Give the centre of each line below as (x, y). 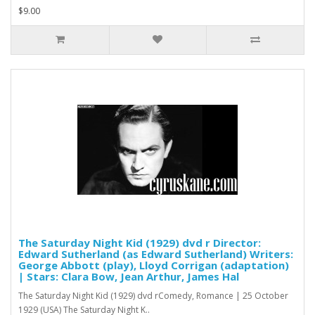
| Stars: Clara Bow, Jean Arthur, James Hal (129, 276)
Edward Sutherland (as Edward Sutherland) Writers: (156, 253)
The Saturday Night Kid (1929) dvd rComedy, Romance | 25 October (153, 295)
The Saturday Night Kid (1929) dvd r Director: (140, 242)
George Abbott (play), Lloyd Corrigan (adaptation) (154, 265)
